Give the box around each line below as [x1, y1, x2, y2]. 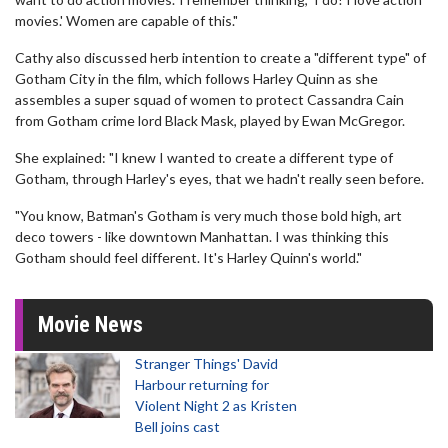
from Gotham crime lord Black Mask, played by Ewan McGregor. [15, 112, 405, 129]
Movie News [38, 312, 143, 337]
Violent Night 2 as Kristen [135, 397, 297, 414]
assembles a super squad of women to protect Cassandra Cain [15, 91, 404, 108]
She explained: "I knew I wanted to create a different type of [15, 149, 393, 166]
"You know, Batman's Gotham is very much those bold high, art [15, 207, 402, 224]
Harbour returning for [135, 376, 269, 393]
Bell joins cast [135, 418, 220, 435]
